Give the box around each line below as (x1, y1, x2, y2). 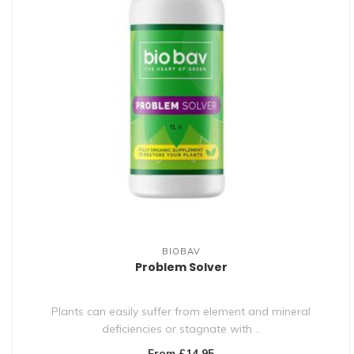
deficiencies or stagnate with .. (102, 322, 260, 336)
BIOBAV (161, 246, 201, 257)
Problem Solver (134, 259, 228, 275)
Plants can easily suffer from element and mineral (51, 304, 311, 318)
